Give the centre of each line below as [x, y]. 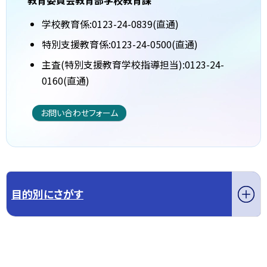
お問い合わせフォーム [80, 113]
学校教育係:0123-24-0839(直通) [110, 24]
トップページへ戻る [134, 247]
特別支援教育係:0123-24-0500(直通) [120, 44]
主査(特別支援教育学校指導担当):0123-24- [133, 64]
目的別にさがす [47, 193]
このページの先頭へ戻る [53, 247]
